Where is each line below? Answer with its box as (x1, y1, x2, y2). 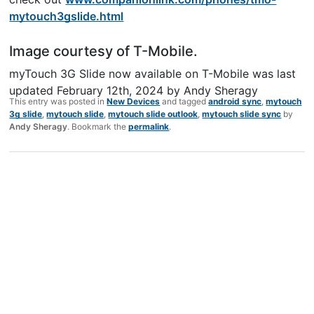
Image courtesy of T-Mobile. (9, 42, 198, 60)
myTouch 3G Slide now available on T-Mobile (9, 66, 250, 81)
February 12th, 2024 (57, 83, 164, 97)
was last (249, 66, 296, 81)
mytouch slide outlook (108, 108, 198, 119)
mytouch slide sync (202, 108, 282, 119)
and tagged (160, 95, 209, 107)
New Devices (107, 95, 161, 107)
